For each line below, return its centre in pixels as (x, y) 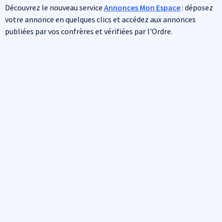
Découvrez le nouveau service (55, 7)
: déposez (197, 7)
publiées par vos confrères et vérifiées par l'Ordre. (89, 31)
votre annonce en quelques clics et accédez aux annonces (100, 19)
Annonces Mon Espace (142, 7)
